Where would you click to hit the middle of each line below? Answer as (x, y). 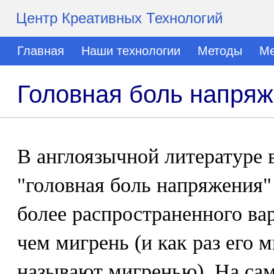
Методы (220, 51)
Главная (41, 51)
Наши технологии (131, 51)
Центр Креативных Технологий (119, 18)
